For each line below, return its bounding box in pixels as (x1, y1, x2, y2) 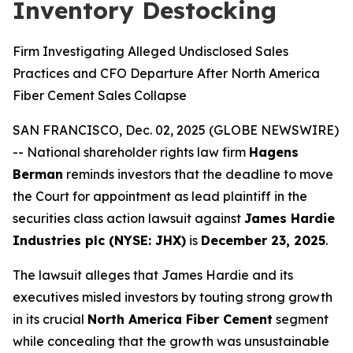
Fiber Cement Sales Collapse (13, 87, 187, 103)
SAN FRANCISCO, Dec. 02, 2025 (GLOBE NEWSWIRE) (13, 122, 339, 138)
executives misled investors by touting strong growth (13, 289, 333, 305)
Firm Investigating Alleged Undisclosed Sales (13, 43, 288, 59)
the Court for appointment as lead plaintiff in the (13, 188, 307, 204)
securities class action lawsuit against (13, 210, 244, 226)
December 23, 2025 (201, 232, 325, 248)
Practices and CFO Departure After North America (13, 65, 320, 81)
